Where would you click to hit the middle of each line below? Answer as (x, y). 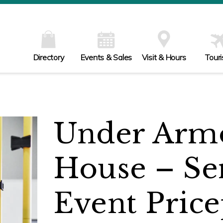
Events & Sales (106, 57)
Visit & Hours (164, 57)
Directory (49, 57)
